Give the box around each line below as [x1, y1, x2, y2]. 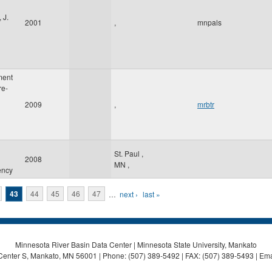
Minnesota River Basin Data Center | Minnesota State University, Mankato [15, 239, 257, 250]
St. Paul [114, 148, 141, 158]
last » [143, 188, 160, 199]
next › [120, 188, 138, 199]
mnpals [197, 17, 222, 27]
